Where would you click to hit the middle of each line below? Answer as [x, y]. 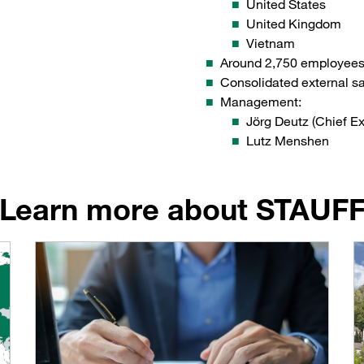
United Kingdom [294, 24]
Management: [261, 102]
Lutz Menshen [288, 141]
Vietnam [271, 43]
